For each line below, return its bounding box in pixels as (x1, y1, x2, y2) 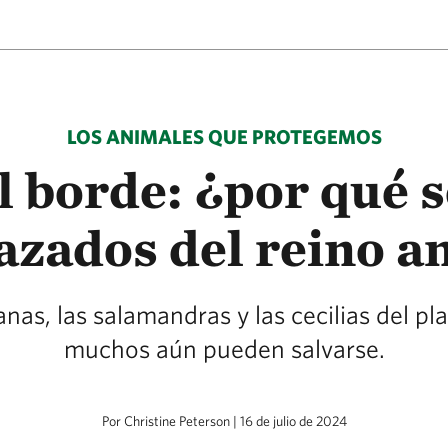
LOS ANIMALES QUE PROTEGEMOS (66, 125, 382, 148)
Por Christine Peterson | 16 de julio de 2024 (101, 413, 347, 429)
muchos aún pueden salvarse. (63, 333, 385, 363)
